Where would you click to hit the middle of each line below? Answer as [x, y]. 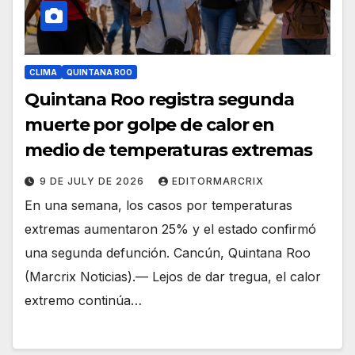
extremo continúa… [83, 301]
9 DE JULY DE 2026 [94, 181]
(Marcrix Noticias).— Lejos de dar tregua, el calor [173, 277]
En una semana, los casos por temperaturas [158, 206]
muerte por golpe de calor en [150, 125]
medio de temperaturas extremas [168, 151]
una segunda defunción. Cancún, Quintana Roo [168, 253]
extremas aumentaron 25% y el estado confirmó [170, 229]
